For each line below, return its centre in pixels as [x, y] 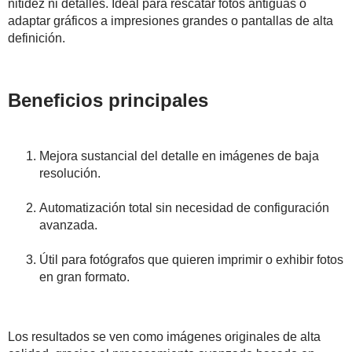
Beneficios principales [108, 101]
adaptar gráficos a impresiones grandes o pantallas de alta [170, 21]
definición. [37, 38]
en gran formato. [84, 277]
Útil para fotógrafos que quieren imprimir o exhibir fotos [191, 260]
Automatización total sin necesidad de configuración [184, 208]
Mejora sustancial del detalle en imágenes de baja [179, 156]
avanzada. [68, 225]
